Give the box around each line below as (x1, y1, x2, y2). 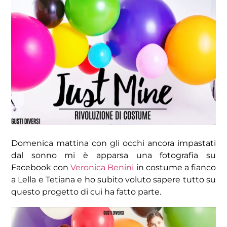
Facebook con (11, 162, 71, 172)
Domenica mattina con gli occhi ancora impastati (11, 138, 216, 148)
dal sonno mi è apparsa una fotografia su (11, 150, 216, 160)
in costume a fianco (134, 162, 216, 172)
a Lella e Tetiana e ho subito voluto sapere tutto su (11, 174, 216, 184)
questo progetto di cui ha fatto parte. (11, 186, 161, 197)
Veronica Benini (70, 162, 134, 172)
